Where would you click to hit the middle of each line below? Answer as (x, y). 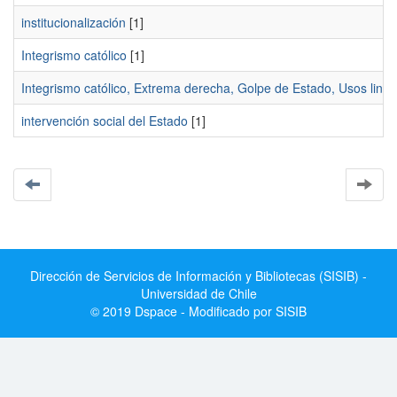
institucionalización (74, 22)
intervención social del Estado (105, 121)
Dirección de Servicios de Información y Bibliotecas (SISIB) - (198, 276)
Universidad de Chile (198, 293)
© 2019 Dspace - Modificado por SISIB (198, 311)
